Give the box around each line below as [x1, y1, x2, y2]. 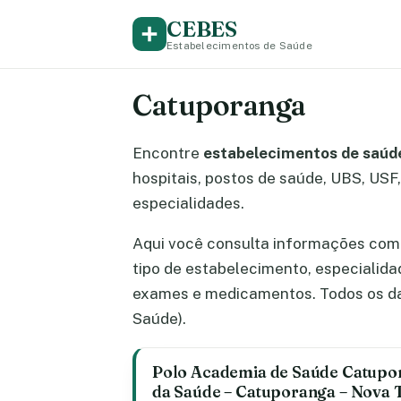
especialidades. [132, 194, 244, 212]
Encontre [132, 144, 203, 162]
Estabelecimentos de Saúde [166, 38, 312, 52]
